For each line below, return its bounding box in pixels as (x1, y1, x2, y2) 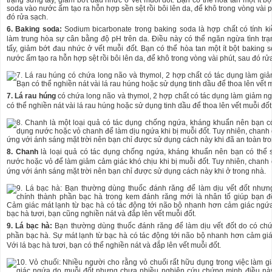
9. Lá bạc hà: (7, 222, 53, 231)
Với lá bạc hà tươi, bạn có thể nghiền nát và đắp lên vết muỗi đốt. (7, 241, 221, 250)
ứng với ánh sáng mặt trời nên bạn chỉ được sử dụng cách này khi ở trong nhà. (7, 167, 266, 176)
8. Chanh (7, 148, 38, 157)
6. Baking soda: (7, 25, 62, 34)
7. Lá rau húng (7, 92, 58, 101)
